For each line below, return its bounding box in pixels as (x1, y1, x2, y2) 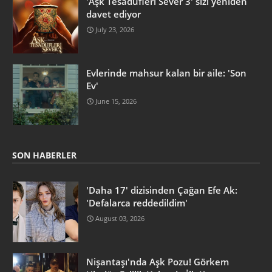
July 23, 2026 (95, 25, 134, 35)
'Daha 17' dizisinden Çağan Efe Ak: (86, 184, 237, 197)
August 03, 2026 (95, 214, 144, 223)
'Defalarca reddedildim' (86, 197, 188, 209)
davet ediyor (86, 8, 141, 21)
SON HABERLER (12, 149, 76, 161)
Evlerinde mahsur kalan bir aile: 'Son (86, 67, 246, 80)
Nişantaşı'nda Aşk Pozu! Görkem (86, 256, 229, 268)
